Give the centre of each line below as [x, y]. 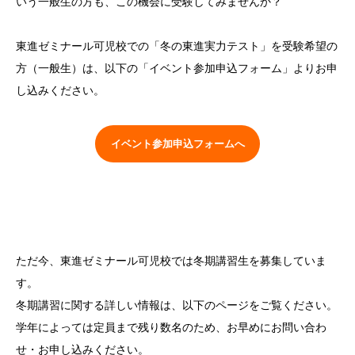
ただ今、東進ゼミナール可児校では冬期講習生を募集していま [171, 261]
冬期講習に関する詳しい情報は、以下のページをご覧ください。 [177, 305]
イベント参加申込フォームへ [177, 143]
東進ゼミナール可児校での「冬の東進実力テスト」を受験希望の [177, 46]
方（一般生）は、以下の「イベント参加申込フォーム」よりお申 [177, 68]
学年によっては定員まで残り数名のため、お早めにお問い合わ [171, 328]
